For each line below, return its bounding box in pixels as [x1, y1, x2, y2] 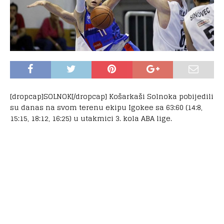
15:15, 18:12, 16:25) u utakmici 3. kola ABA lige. [10, 112, 172, 125]
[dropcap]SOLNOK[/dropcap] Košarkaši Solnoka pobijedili [10, 90, 213, 103]
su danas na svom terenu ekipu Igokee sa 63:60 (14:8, [10, 101, 202, 114]
